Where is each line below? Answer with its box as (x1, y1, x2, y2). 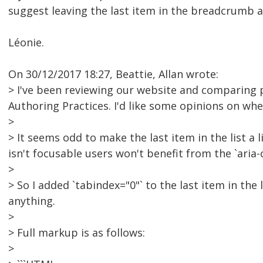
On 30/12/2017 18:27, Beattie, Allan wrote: (8, 67, 218, 82)
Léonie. (8, 35, 44, 50)
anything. (8, 194, 55, 208)
